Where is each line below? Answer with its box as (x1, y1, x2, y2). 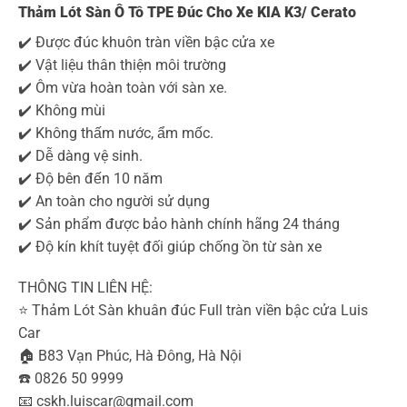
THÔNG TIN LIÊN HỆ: (18, 279, 153, 297)
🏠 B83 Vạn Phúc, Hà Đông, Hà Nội (18, 347, 242, 365)
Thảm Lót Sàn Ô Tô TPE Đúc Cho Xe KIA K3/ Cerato (18, 3, 356, 21)
